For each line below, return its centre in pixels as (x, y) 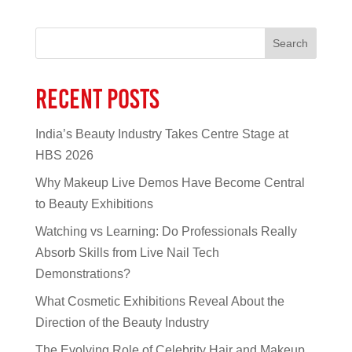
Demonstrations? (82, 273)
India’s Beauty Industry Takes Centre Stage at (161, 134)
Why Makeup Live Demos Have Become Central (170, 182)
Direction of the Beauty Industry (122, 322)
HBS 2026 (64, 155)
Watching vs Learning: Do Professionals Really (166, 231)
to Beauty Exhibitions (94, 203)
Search (291, 43)
